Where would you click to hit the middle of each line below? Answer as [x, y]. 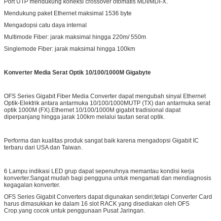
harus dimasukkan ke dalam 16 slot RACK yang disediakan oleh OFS [97, 203]
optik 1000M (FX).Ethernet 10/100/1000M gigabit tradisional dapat [92, 110]
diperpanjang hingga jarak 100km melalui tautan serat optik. [84, 117]
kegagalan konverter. [32, 185]
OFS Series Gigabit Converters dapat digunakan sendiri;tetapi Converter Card [108, 197]
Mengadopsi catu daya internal [45, 25]
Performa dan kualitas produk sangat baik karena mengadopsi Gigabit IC [101, 140]
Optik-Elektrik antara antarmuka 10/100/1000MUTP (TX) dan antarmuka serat [107, 103]
